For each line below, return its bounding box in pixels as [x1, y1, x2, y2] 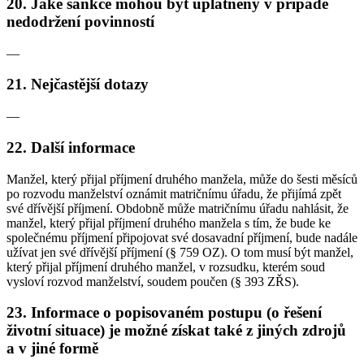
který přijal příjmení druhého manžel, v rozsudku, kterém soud [6, 259, 325, 274]
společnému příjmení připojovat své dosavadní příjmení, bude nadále [6, 230, 357, 245]
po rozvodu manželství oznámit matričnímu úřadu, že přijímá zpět [6, 186, 341, 201]
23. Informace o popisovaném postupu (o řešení [6, 304, 322, 322]
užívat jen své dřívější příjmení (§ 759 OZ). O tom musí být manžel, [6, 245, 353, 259]
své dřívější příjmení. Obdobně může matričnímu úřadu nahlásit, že [6, 201, 349, 215]
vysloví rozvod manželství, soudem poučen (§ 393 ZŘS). [6, 274, 299, 288]
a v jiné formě [6, 340, 98, 357]
